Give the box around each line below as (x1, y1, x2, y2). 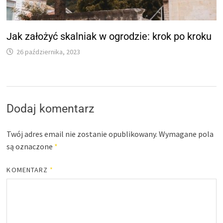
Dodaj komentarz (6, 102, 95, 116)
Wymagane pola (159, 129, 214, 139)
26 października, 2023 (16, 47, 81, 57)
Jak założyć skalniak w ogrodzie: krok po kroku (6, 30, 212, 43)
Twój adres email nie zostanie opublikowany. (6, 129, 158, 139)
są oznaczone (6, 141, 55, 152)
